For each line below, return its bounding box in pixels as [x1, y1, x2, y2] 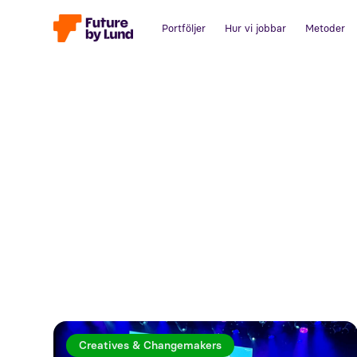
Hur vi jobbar [225, 22, 287, 34]
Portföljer [162, 22, 206, 34]
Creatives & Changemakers [79, 339, 222, 352]
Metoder [305, 22, 346, 34]
